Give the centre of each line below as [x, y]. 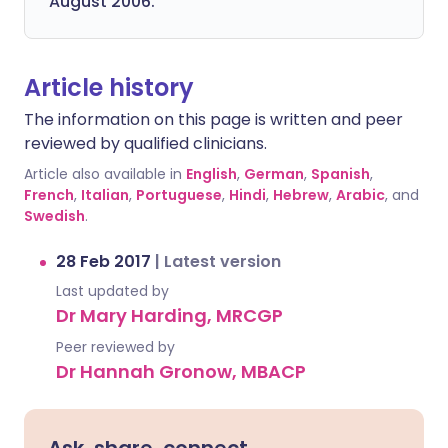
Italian [105, 194]
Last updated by [112, 290]
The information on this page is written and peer [213, 119]
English [211, 173]
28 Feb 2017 [105, 261]
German [274, 173]
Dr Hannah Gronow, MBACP [181, 371]
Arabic [360, 194]
